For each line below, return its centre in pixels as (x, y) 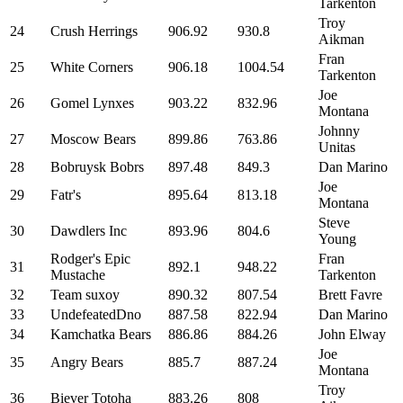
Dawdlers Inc (89, 231)
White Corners (92, 67)
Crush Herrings (94, 31)
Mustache (78, 275)
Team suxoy (85, 295)
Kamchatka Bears (101, 334)
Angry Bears (87, 362)
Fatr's (66, 195)
